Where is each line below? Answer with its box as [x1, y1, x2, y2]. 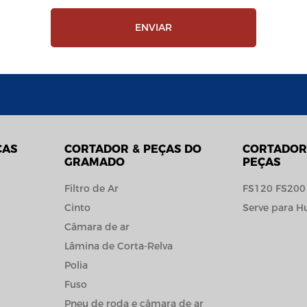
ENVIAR [135, 21, 172, 34]
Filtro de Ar [64, 182, 119, 195]
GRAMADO [64, 155, 125, 169]
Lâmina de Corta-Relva [64, 239, 173, 252]
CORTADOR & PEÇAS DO [64, 142, 201, 156]
